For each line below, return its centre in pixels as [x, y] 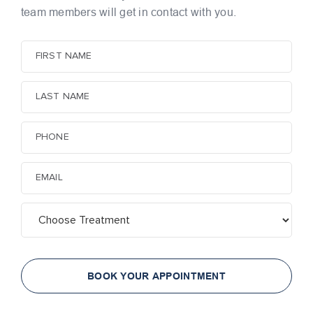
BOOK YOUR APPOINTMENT [156, 276]
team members [59, 12]
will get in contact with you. [166, 12]
